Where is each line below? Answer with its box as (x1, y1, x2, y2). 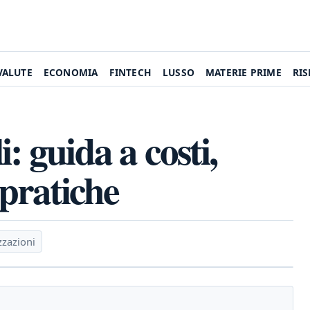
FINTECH (109, 66, 152, 79)
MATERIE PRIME (206, 66, 282, 79)
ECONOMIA (43, 66, 98, 79)
